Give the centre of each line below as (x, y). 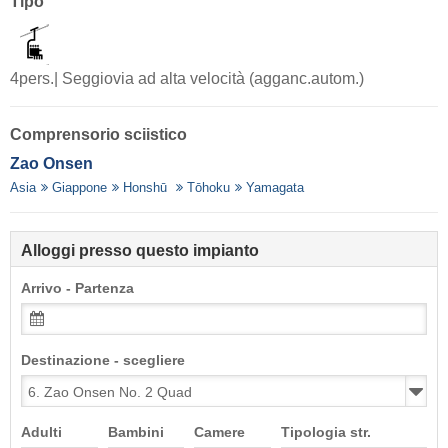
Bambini (135, 433)
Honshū (147, 188)
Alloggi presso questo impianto (140, 251)
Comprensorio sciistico (98, 135)
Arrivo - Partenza (77, 289)
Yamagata (275, 188)
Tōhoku (209, 188)
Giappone (80, 188)
